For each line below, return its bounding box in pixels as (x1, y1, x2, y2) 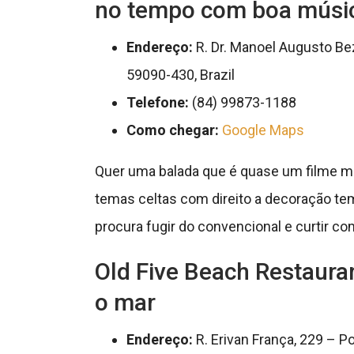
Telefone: (126, 93, 189, 111)
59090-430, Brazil (126, 66, 235, 83)
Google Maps (221, 121, 304, 138)
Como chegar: (126, 121, 219, 138)
